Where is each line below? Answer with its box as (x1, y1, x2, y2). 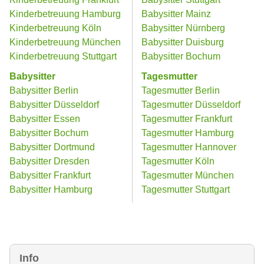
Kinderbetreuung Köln (9, 23, 101, 33)
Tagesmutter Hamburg (141, 128, 234, 138)
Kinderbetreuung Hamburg (9, 9, 121, 19)
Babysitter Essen (9, 114, 80, 124)
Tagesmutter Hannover (141, 142, 236, 152)
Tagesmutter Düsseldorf (141, 100, 240, 110)
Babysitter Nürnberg (141, 23, 225, 33)
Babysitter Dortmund (9, 142, 95, 152)
